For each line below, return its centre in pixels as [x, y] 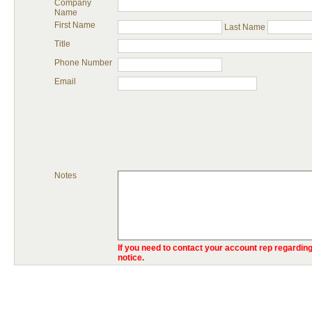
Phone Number [83, 63]
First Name [75, 25]
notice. [131, 258]
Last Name [245, 28]
